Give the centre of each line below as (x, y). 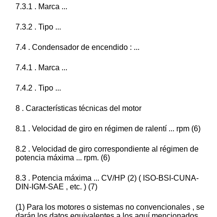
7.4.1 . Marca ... (41, 68)
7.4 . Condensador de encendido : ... (77, 47)
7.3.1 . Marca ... (41, 7)
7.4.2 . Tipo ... (38, 88)
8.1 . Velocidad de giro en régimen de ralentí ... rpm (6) (108, 129)
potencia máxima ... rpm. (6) (63, 158)
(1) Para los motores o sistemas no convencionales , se (110, 207)
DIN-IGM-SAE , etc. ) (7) (56, 187)
